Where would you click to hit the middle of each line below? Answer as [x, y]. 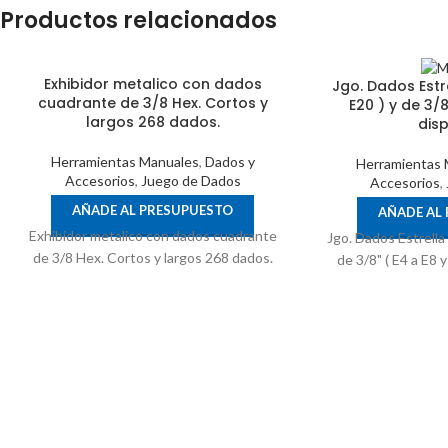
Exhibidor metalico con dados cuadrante [152, 235]
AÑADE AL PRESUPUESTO [153, 209]
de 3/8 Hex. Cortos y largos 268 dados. [152, 257]
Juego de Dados [190, 180]
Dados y [229, 161]
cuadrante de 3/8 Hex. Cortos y [152, 102]
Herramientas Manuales [124, 161]
